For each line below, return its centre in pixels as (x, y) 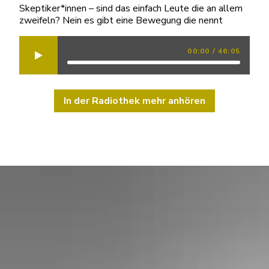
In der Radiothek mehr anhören (134, 101)
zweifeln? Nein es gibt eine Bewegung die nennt (121, 20)
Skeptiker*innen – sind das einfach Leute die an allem (131, 8)
